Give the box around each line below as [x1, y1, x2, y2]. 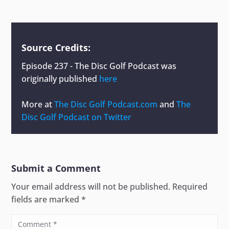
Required [172, 180, 208, 192]
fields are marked [11, 193, 82, 205]
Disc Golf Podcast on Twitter [21, 111, 132, 123]
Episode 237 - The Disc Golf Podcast [21, 60, 159, 72]
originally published [21, 73, 100, 84]
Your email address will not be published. [11, 180, 171, 192]
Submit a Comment [11, 162, 101, 174]
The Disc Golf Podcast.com [54, 98, 158, 110]
